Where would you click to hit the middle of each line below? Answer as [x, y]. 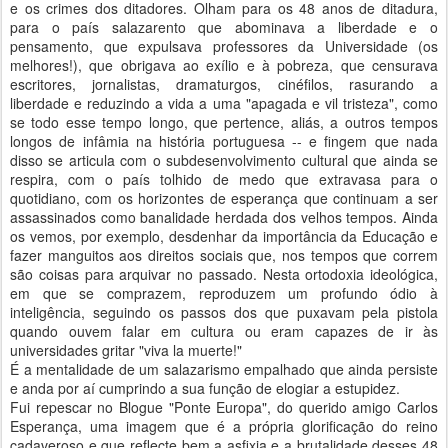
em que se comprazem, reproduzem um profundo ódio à [224, 292]
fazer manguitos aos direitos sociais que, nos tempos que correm [224, 254]
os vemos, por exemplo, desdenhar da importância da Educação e [224, 235]
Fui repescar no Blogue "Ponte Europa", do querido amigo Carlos [224, 406]
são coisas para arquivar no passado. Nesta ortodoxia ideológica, [224, 273]
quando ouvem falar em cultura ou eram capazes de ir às [224, 330]
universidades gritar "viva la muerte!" [126, 349]
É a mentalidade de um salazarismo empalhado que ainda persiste [224, 368]
